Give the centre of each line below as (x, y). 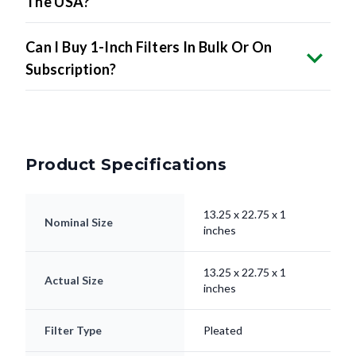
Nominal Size (79, 222)
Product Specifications (126, 165)
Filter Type (73, 331)
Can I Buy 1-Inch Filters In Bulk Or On (149, 47)
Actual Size (74, 281)
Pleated (223, 331)
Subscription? (71, 70)
